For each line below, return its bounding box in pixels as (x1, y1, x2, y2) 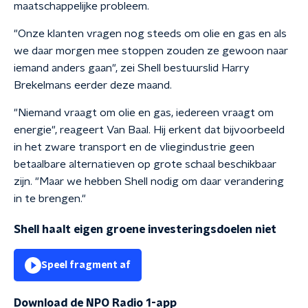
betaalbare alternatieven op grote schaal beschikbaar (14, 159, 276, 170)
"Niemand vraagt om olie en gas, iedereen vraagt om (14, 107, 274, 118)
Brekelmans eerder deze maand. (14, 80, 172, 91)
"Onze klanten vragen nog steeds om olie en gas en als (14, 28, 287, 39)
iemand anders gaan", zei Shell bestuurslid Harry (14, 63, 250, 74)
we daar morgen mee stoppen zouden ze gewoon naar (14, 45, 288, 56)
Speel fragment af (41, 261, 131, 270)
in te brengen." (14, 193, 86, 204)
